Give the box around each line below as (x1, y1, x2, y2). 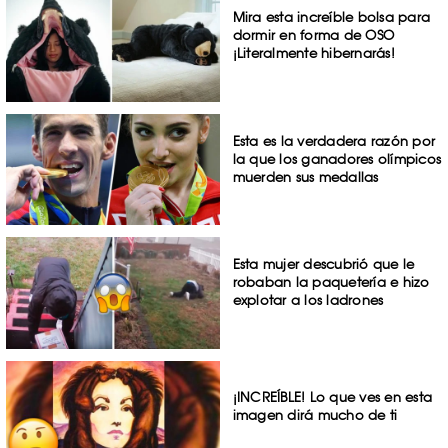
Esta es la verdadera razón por (232, 132, 436, 149)
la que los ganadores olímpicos (232, 150, 442, 167)
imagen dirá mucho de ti (232, 407, 398, 424)
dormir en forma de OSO (232, 26, 395, 43)
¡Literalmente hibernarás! (232, 44, 395, 61)
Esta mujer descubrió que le (232, 256, 415, 273)
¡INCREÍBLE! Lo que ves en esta (232, 389, 433, 406)
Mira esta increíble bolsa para (232, 8, 431, 25)
